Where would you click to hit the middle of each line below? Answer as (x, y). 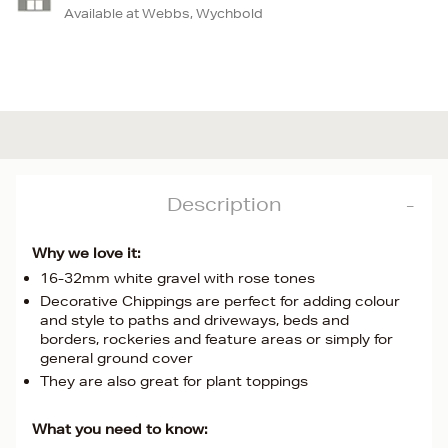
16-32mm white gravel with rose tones (177, 278)
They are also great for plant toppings (174, 381)
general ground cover (116, 358)
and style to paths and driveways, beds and (194, 320)
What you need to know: (120, 429)
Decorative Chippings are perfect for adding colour (220, 301)
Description (224, 204)
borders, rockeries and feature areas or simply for (216, 339)
